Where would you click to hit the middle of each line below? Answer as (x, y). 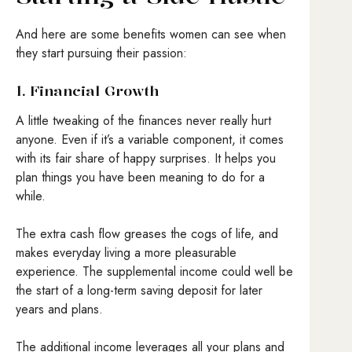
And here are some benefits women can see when (151, 35)
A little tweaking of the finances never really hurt (143, 120)
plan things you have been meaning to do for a (140, 177)
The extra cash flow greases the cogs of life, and (147, 233)
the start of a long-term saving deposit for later (139, 290)
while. (33, 196)
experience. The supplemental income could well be (154, 271)
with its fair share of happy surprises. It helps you (146, 158)
